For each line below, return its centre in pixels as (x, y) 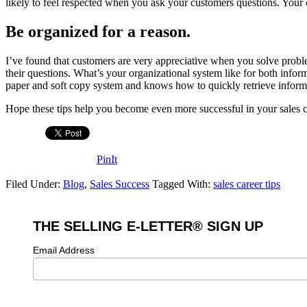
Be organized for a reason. (98, 31)
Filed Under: (34, 184)
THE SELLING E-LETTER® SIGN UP (148, 226)
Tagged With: (183, 184)
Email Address (63, 250)
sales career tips (247, 184)
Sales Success (120, 184)
